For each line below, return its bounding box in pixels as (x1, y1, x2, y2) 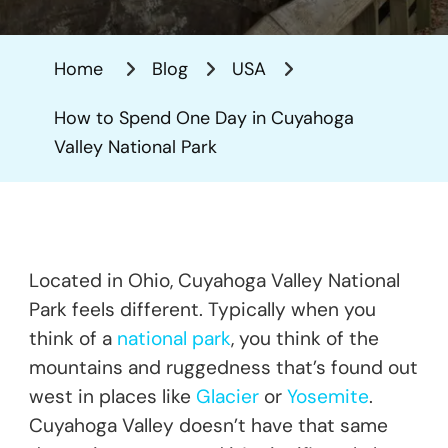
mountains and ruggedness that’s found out (29, 354, 418, 380)
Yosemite (287, 383, 369, 409)
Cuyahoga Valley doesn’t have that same (29, 412, 388, 438)
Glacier (196, 383, 259, 409)
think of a (29, 325, 117, 351)
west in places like (29, 383, 196, 409)
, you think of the (231, 325, 379, 351)
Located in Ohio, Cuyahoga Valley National (29, 267, 400, 293)
